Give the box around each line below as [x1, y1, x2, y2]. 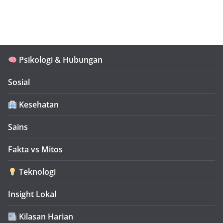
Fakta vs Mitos [8, 144, 63, 155]
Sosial [8, 77, 30, 88]
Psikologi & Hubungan [17, 54, 103, 66]
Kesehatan [17, 99, 59, 111]
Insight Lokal [8, 189, 56, 200]
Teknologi [17, 166, 56, 178]
